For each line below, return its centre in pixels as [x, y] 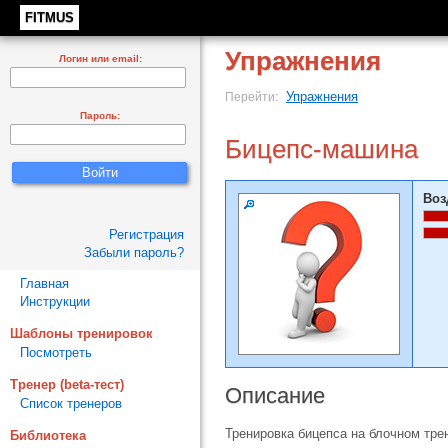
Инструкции [55, 301]
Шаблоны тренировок [81, 333]
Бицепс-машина [321, 149]
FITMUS [49, 17]
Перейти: [253, 96]
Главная [44, 283]
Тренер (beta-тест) [67, 384]
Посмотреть [56, 352]
